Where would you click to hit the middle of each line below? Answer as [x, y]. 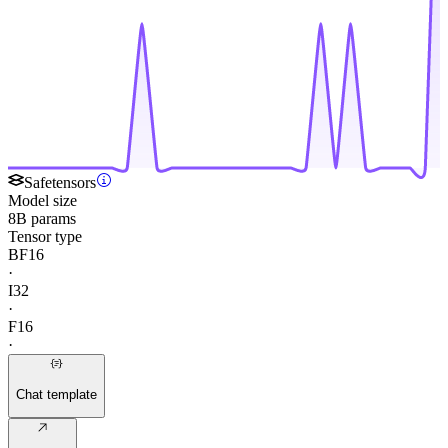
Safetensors [60, 183]
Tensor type [45, 237]
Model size [42, 201]
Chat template [56, 394]
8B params [42, 219]
